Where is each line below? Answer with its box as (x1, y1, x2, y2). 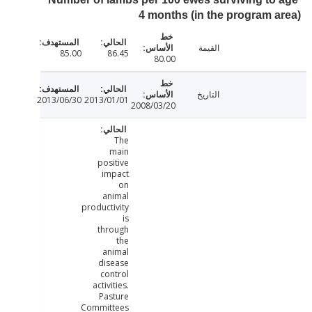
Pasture (132, 290, 163, 303)
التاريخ (231, 88, 254, 101)
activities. (126, 279, 163, 292)
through (131, 224, 163, 236)
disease (132, 257, 163, 270)
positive (131, 157, 163, 169)
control (134, 268, 163, 281)
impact (135, 168, 163, 180)
